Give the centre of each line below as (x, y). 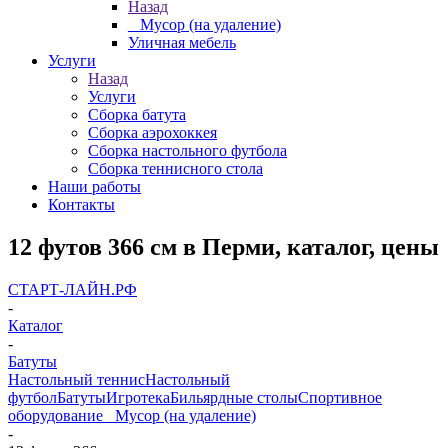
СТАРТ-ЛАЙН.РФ (72, 289)
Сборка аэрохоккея (152, 132)
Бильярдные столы (234, 397)
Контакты (81, 204)
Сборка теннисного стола (175, 168)
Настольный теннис (76, 379)
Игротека (138, 397)
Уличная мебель (182, 42)
